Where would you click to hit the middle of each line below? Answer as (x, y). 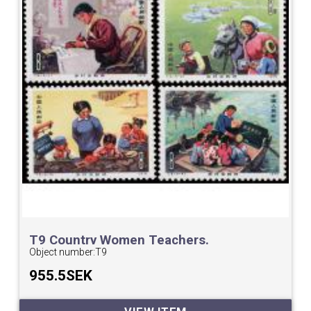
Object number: (62, 252)
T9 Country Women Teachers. (119, 241)
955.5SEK (61, 276)
